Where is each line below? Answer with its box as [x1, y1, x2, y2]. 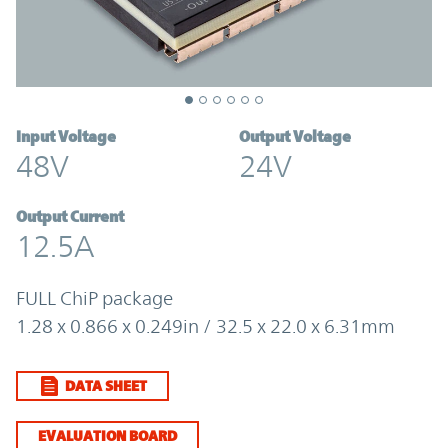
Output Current [16, 207, 124, 227]
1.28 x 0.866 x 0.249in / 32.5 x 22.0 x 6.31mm [16, 315, 395, 338]
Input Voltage [16, 127, 116, 147]
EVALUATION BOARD [38, 427, 177, 445]
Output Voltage [239, 127, 351, 147]
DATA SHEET [65, 377, 147, 395]
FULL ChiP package [16, 287, 173, 310]
